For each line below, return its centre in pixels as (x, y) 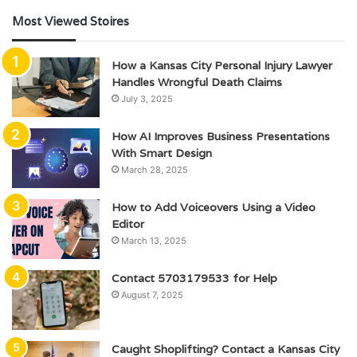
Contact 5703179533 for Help (194, 278)
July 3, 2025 (147, 98)
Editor (128, 224)
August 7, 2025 (152, 294)
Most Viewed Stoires (71, 21)
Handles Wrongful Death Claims (197, 82)
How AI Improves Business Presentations (221, 136)
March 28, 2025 (155, 169)
